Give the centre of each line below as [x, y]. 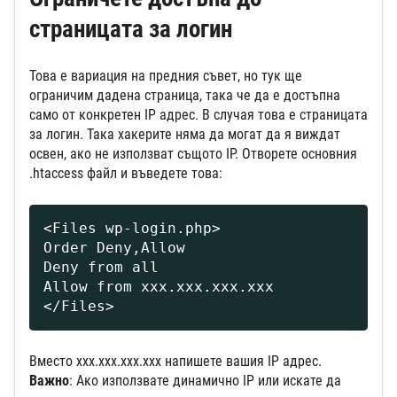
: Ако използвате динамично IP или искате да [205, 380]
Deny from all [101, 267]
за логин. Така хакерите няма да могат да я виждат [185, 134]
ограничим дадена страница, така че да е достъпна [185, 95]
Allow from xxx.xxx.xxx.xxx [159, 286]
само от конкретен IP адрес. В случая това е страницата [198, 114]
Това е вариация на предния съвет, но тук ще [166, 75]
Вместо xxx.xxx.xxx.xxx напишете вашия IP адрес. [175, 361]
